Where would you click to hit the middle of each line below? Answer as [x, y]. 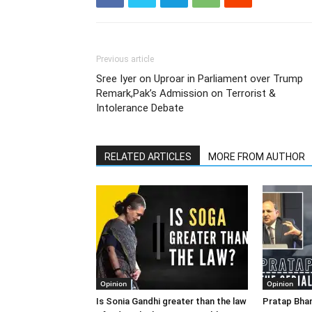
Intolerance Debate [140, 108]
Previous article [125, 59]
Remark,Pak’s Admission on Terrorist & [186, 93]
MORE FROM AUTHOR [257, 157]
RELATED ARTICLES [148, 157]
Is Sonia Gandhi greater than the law [171, 301]
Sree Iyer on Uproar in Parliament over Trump [200, 79]
